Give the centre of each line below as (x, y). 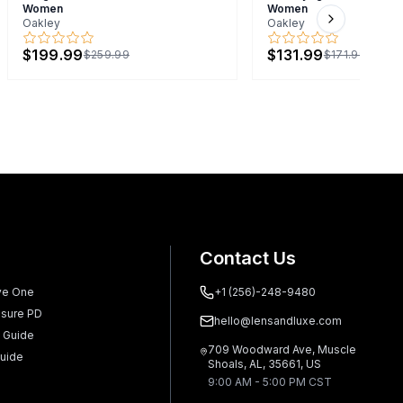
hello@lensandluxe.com (278, 320)
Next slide (363, 28)
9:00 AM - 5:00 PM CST (269, 381)
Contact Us (247, 258)
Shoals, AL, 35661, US (264, 363)
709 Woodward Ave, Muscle (282, 349)
